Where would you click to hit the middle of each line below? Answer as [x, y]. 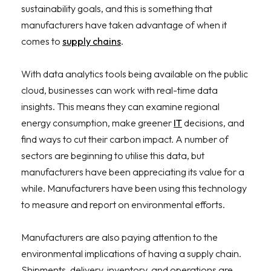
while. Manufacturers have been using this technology [134, 188]
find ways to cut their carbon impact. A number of [125, 139]
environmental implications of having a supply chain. [131, 253]
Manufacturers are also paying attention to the [119, 237]
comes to [42, 41]
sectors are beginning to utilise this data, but [113, 155]
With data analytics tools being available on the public [135, 73]
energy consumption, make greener [97, 122]
